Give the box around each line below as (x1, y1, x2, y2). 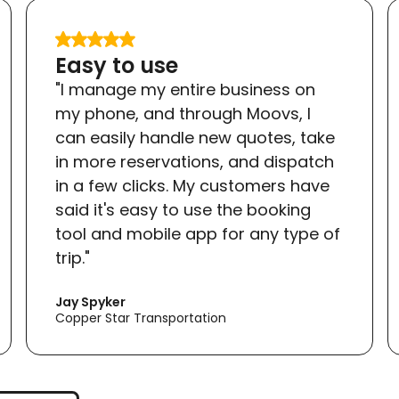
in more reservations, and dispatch (55, 151, 335, 173)
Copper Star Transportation (55, 309, 227, 327)
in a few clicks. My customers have (55, 175, 330, 197)
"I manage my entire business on (55, 78, 316, 101)
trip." (55, 247, 91, 269)
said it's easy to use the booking (55, 199, 312, 221)
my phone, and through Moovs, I (55, 102, 312, 125)
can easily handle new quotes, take (55, 126, 336, 149)
